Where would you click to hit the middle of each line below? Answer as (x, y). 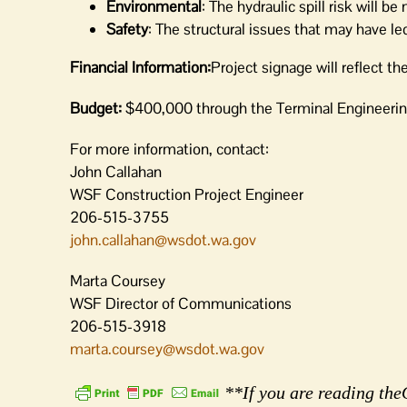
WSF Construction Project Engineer (187, 194)
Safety (127, 29)
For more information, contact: (169, 149)
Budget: (98, 108)
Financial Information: (140, 67)
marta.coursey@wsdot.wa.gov (167, 349)
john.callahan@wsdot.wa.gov (163, 240)
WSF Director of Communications (181, 303)
